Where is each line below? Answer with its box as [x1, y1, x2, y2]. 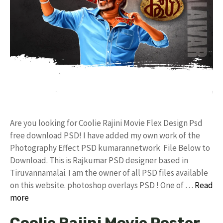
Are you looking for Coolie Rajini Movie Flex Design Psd [10, 117, 203, 128]
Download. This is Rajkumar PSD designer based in [10, 154, 188, 166]
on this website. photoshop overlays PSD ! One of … [10, 179, 195, 191]
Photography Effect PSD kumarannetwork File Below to [10, 142, 210, 153]
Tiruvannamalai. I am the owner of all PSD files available [10, 167, 208, 178]
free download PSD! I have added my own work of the [10, 129, 200, 141]
